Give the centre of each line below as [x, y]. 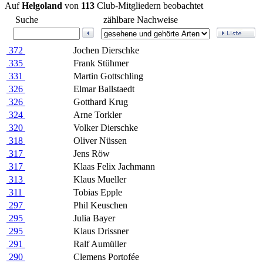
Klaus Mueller [100, 180]
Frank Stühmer [101, 63]
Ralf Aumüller [100, 244]
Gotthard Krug [101, 102]
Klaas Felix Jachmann [114, 167]
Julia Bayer [94, 218]
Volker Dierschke [106, 128]
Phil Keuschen [100, 205]
